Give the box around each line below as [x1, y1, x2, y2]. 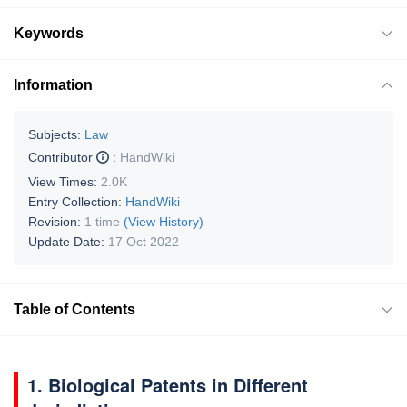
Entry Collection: [28, 194, 125, 209]
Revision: [28, 213, 84, 229]
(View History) [124, 213, 203, 229]
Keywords [14, 25, 84, 41]
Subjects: [28, 126, 81, 142]
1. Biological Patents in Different [27, 371, 308, 398]
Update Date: [28, 233, 108, 249]
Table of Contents [14, 301, 135, 317]
